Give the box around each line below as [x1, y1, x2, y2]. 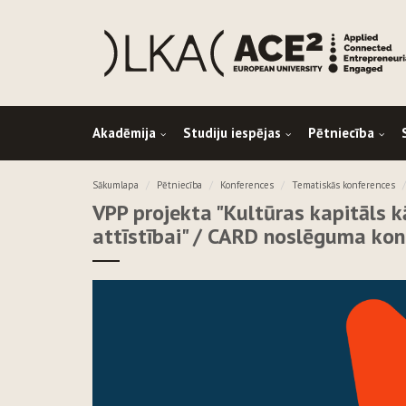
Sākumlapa [92, 179, 139, 192]
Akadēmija [92, 124, 156, 142]
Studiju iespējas [183, 124, 281, 142]
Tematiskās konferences [292, 179, 395, 192]
